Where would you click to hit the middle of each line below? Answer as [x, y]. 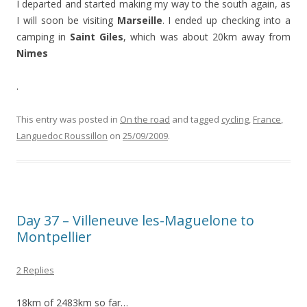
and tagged [196, 119]
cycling [235, 119]
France [267, 119]
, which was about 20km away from [207, 36]
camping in [44, 36]
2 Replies [35, 270]
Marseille [139, 20]
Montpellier [54, 236]
